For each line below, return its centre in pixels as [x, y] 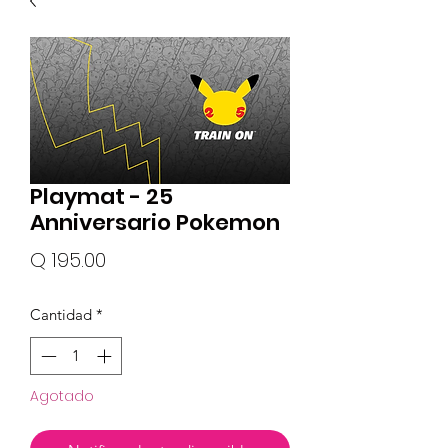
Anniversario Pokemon [155, 222]
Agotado [62, 396]
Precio [135, 258]
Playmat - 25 [101, 196]
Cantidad [61, 314]
